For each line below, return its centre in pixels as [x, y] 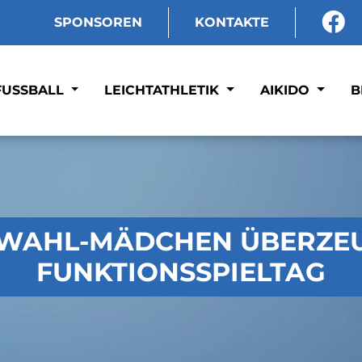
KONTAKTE [232, 22]
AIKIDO [287, 90]
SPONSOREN [98, 22]
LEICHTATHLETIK [164, 90]
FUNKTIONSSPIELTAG [181, 272]
